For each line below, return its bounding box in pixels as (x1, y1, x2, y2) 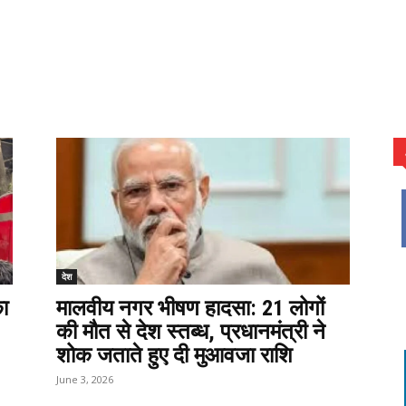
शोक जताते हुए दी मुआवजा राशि (56, 342, 293, 368)
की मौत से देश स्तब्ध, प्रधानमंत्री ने (56, 318, 325, 344)
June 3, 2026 (56, 372, 113, 386)
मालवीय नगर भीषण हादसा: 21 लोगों (56, 295, 324, 321)
